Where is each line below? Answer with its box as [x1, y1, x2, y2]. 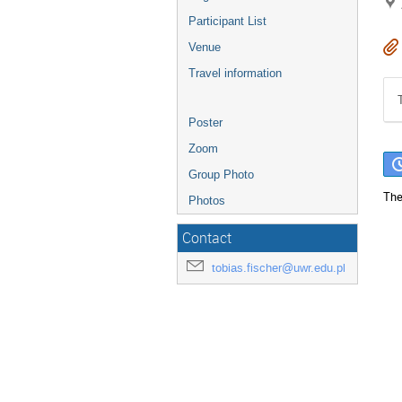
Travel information [188, 66, 282, 80]
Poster [188, 116, 223, 129]
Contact [182, 229, 232, 248]
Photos [188, 194, 225, 207]
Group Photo [188, 168, 254, 181]
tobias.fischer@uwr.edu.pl [212, 260, 345, 275]
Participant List [188, 14, 267, 28]
